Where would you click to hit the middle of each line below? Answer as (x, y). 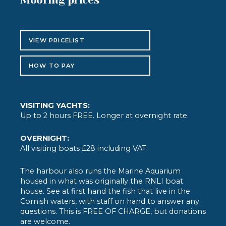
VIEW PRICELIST (57, 40)
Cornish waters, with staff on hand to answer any (110, 201)
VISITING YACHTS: (55, 105)
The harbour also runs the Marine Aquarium (100, 171)
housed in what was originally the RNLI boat (102, 181)
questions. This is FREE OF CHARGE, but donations (113, 211)
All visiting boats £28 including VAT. (84, 148)
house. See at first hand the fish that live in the (105, 191)
